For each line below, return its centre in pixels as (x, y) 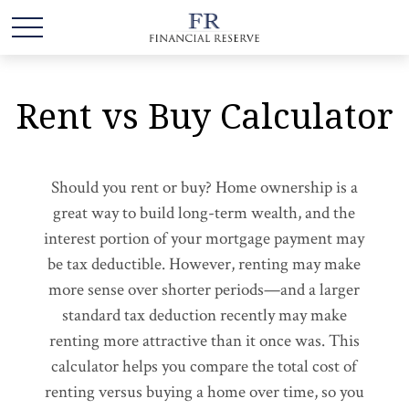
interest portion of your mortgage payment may (204, 239)
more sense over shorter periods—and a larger (204, 290)
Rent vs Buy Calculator (204, 115)
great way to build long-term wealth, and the (204, 213)
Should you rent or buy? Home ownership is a (204, 188)
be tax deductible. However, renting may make (204, 264)
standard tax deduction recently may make (204, 315)
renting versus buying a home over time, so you (204, 392)
